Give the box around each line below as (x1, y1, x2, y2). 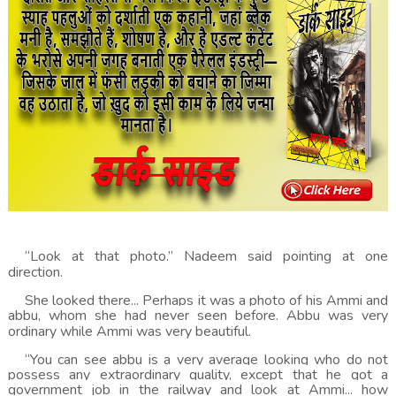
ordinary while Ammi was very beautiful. (7, 322, 251, 341)
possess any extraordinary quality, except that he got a (7, 365, 389, 385)
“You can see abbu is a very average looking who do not (24, 350, 389, 369)
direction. (7, 263, 63, 282)
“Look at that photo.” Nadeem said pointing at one (24, 247, 389, 266)
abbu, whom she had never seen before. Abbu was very (7, 306, 389, 325)
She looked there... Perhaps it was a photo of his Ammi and (24, 291, 389, 310)
